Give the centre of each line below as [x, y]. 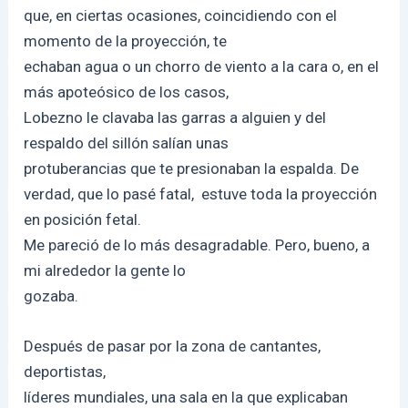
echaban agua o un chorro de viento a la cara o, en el [202, 66]
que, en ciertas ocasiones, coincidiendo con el [181, 15]
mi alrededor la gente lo [105, 270]
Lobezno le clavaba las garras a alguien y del [175, 117]
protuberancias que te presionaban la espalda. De [192, 168]
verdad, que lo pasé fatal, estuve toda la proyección [201, 194]
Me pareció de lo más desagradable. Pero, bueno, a [197, 245]
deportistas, [65, 372]
